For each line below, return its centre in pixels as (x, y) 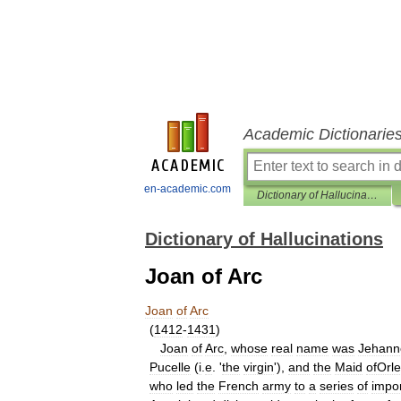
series (337, 386)
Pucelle (170, 367)
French (239, 386)
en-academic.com (188, 189)
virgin (259, 367)
